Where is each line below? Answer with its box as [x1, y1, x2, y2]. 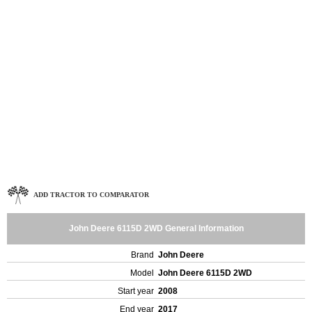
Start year [118, 286, 154, 296]
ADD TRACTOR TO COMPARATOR [33, 190, 149, 198]
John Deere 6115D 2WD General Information [68, 224, 244, 233]
